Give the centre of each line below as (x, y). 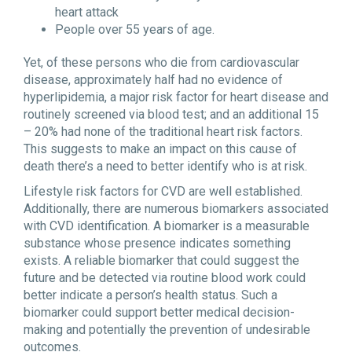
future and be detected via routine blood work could (165, 277)
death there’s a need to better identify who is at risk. (165, 166)
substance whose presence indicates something (157, 243)
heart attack (87, 12)
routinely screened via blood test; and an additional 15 (171, 114)
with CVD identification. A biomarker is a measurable (167, 225)
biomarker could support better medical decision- (159, 312)
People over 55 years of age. (135, 29)
